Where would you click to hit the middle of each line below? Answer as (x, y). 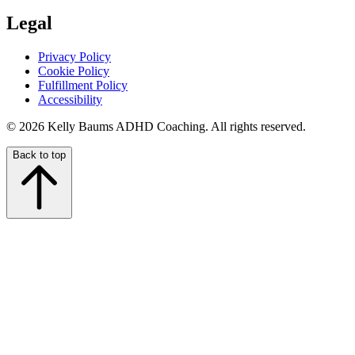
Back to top (39, 155)
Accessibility (70, 99)
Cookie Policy (74, 71)
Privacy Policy (74, 56)
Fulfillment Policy (83, 85)
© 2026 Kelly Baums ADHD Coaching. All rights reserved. (156, 126)
